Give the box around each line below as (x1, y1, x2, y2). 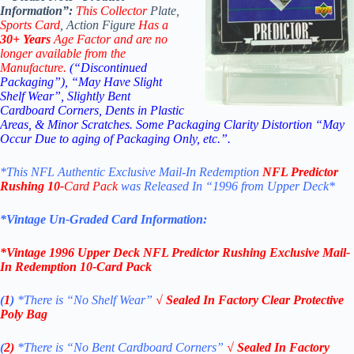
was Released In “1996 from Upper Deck (121, 179, 329, 194)
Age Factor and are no (51, 32, 168, 47)
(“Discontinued (70, 61, 147, 75)
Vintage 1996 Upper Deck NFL (6, 246, 171, 260)
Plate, (147, 4, 179, 18)
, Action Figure (60, 18, 138, 32)
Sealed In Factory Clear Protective (166, 293, 344, 307)
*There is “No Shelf (17, 293, 119, 307)
